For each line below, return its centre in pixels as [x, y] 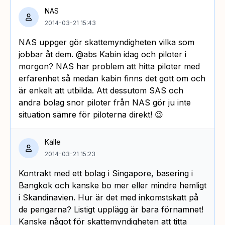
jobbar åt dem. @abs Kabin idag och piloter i [102, 54]
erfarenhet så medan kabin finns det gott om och [112, 78]
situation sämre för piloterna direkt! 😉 [91, 114]
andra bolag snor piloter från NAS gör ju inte [105, 102]
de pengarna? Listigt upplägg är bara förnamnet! [111, 209]
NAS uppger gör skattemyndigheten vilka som [106, 42]
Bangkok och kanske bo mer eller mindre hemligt [113, 185]
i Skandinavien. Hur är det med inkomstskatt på [108, 197]
